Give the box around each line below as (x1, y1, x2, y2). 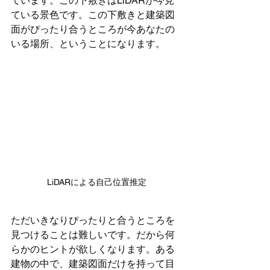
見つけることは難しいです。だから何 (11, 228, 175, 240)
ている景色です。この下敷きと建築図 (11, 9, 175, 21)
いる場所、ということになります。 (11, 38, 165, 50)
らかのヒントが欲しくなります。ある (11, 243, 175, 255)
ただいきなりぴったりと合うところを (11, 214, 175, 226)
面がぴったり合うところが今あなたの (11, 24, 175, 36)
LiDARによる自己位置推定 (46, 177, 146, 187)
